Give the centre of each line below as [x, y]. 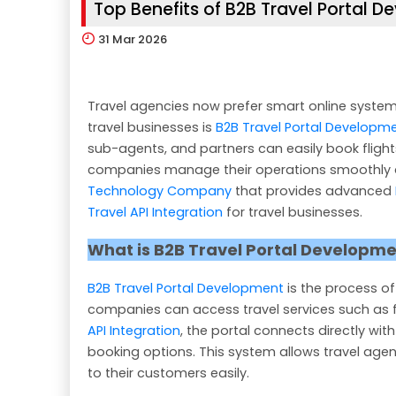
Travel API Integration [155, 213]
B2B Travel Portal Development [186, 289]
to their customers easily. [168, 373]
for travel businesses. [293, 213]
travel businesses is [152, 128]
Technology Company [160, 191]
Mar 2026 [140, 40]
